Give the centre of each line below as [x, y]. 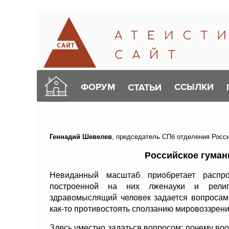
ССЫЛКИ [194, 87]
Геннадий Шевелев [81, 137]
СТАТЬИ [145, 87]
